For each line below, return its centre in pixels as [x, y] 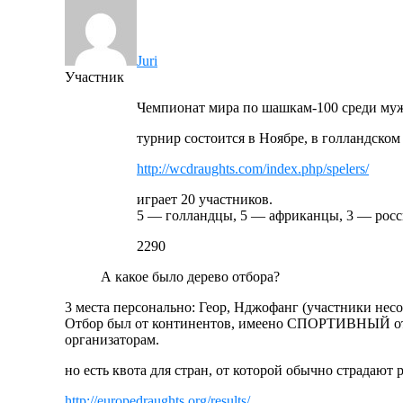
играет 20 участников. [205, 199]
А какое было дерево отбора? [190, 276]
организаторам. [112, 339]
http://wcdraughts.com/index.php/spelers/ [253, 168]
